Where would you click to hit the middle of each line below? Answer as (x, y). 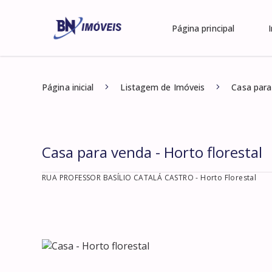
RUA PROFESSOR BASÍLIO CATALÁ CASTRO (118, 178)
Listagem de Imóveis (163, 87)
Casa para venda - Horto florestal (152, 152)
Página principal (203, 28)
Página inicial (68, 87)
